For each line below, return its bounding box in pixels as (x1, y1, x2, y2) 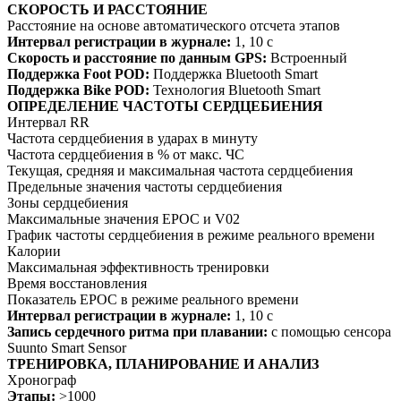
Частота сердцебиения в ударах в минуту (7, 131, 258, 146)
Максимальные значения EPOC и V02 (7, 211, 240, 226)
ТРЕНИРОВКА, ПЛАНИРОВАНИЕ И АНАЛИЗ (7, 356, 319, 371)
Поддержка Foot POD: (7, 66, 149, 81)
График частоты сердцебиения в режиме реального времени (7, 227, 375, 243)
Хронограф (7, 372, 76, 388)
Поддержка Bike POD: (7, 82, 149, 98)
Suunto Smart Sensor (7, 340, 126, 355)
